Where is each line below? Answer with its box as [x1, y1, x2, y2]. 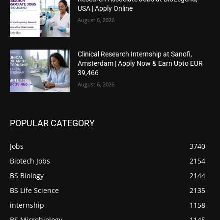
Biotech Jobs [10, 156, 50, 165]
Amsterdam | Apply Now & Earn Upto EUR [78, 59, 203, 67]
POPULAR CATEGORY [10, 117, 95, 128]
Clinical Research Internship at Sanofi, [78, 50, 192, 58]
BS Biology [10, 170, 44, 180]
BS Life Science [10, 185, 59, 195]
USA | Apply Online [78, 4, 133, 13]
